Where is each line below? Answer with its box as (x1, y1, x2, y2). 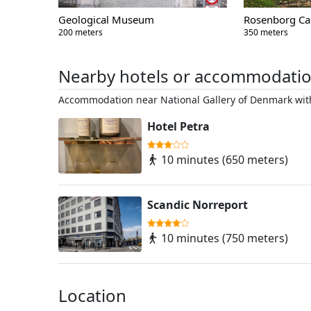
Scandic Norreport (147, 197, 248, 213)
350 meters (243, 26, 288, 39)
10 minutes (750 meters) (158, 230, 288, 246)
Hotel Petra (147, 119, 210, 135)
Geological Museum (58, 12, 154, 27)
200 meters (58, 26, 103, 39)
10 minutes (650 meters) (158, 152, 288, 168)
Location (58, 284, 126, 308)
